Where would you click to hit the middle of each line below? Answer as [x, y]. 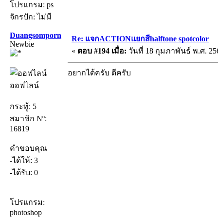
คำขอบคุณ [28, 148]
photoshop [26, 212]
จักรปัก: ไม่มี [31, 17]
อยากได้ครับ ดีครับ [99, 73]
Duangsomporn [36, 35]
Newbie [22, 44]
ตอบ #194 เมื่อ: [102, 51]
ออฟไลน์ [24, 85]
